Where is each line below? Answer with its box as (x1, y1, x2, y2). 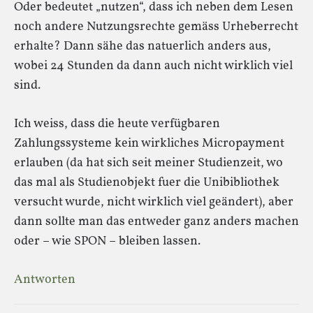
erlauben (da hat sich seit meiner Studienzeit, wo (14, 154, 283, 172)
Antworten (14, 270, 75, 289)
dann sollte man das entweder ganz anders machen (14, 212, 299, 231)
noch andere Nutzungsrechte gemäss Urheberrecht (14, 17, 298, 36)
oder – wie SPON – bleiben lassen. (14, 232, 201, 250)
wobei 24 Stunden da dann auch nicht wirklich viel (14, 57, 293, 75)
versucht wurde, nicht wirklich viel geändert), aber (14, 193, 293, 211)
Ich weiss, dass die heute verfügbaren (14, 115, 220, 133)
